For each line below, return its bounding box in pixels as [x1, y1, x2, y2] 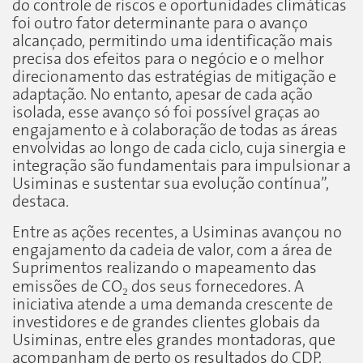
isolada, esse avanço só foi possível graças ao [12, 104, 320, 122]
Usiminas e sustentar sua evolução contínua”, [12, 175, 329, 193]
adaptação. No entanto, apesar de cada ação [12, 86, 313, 104]
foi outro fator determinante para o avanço [12, 15, 308, 32]
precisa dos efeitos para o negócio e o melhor [12, 50, 324, 68]
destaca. [12, 193, 69, 211]
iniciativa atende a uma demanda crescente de [12, 296, 333, 314]
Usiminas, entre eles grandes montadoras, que [12, 331, 335, 349]
